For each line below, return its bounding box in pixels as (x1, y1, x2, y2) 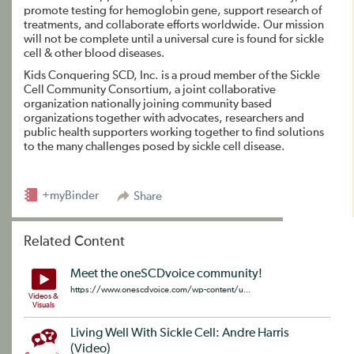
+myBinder (40, 190, 99, 201)
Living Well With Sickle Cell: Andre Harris (70, 327, 289, 340)
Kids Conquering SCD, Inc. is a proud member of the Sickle (24, 70, 320, 81)
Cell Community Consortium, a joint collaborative (24, 84, 276, 96)
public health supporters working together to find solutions (24, 126, 324, 138)
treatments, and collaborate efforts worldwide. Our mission (24, 19, 324, 31)
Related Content (24, 235, 125, 249)
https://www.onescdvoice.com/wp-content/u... (70, 285, 250, 294)
